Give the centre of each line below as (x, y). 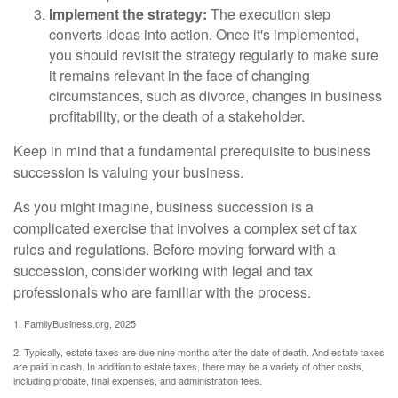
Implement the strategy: (128, 13)
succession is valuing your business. (128, 171)
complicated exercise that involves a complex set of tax (185, 227)
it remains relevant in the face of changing (179, 75)
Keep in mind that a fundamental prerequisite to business (192, 150)
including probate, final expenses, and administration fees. (138, 380)
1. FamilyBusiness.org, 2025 (75, 323)
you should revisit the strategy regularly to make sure (214, 54)
